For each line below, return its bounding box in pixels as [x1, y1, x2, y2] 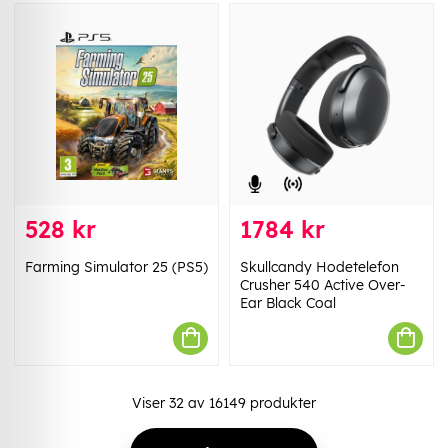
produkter [246, 393, 316, 412]
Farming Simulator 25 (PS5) [25, 257, 208, 276]
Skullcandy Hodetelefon [240, 257, 399, 276]
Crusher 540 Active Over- [240, 275, 406, 294]
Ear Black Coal [240, 293, 336, 312]
